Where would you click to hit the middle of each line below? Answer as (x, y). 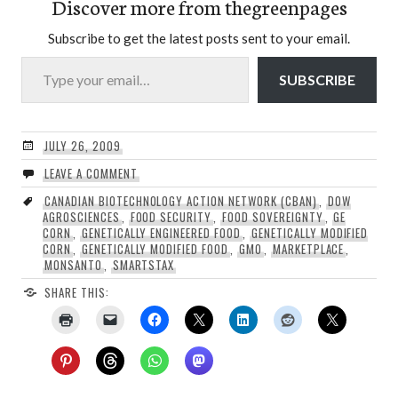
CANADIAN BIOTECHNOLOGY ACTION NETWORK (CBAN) (180, 201)
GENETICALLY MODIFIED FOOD (155, 249)
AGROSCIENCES (81, 217)
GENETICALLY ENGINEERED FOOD (161, 233)
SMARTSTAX (143, 265)
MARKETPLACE (308, 249)
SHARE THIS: (76, 293)
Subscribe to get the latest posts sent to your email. (199, 39)
